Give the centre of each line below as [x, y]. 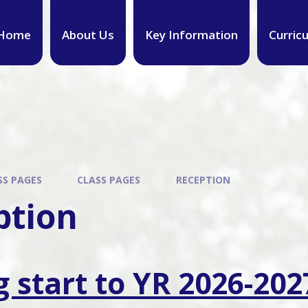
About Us [88, 34]
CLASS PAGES [109, 180]
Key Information [191, 34]
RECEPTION [203, 180]
